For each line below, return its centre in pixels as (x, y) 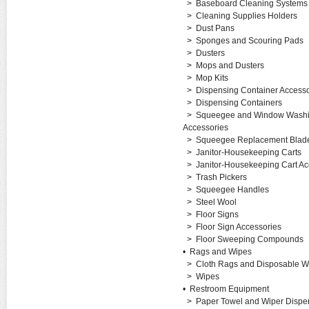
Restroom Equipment (229, 289)
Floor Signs (217, 215)
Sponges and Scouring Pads (249, 41)
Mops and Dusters (230, 66)
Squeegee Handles (232, 190)
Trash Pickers (221, 177)
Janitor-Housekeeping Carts (248, 152)
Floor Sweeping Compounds (249, 239)
